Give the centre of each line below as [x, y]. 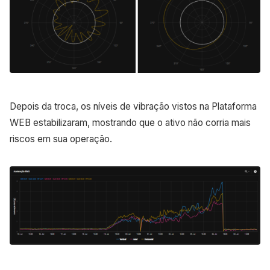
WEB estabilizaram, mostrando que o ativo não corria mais [130, 123]
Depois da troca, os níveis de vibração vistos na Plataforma [133, 107]
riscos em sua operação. [62, 139]
